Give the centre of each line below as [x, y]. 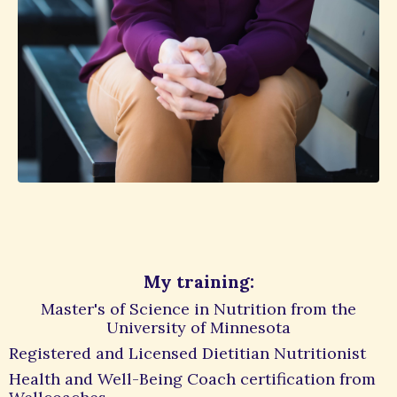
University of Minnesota [198, 328]
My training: [198, 282]
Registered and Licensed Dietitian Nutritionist [187, 354]
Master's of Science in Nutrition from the [198, 309]
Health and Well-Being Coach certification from [192, 379]
